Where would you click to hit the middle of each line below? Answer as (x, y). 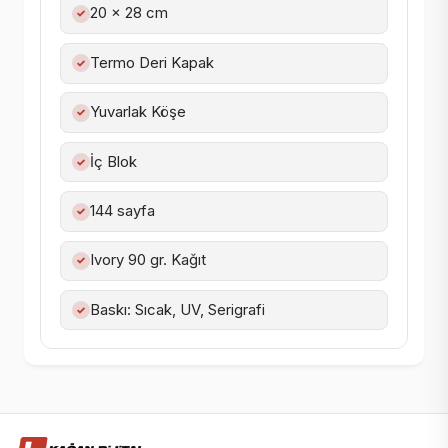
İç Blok (113, 161)
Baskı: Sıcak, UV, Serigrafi (177, 309)
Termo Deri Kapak (151, 62)
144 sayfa (122, 210)
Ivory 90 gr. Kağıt (147, 260)
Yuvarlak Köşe (137, 112)
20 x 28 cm (128, 13)
